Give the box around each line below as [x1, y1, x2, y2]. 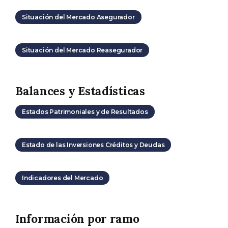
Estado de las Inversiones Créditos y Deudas [22, 141, 165, 149]
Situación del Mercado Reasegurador [22, 46, 143, 54]
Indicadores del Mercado [22, 174, 103, 182]
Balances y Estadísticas [15, 83, 145, 98]
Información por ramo [15, 211, 139, 226]
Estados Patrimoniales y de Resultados [22, 108, 148, 116]
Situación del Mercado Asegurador [22, 13, 135, 21]
